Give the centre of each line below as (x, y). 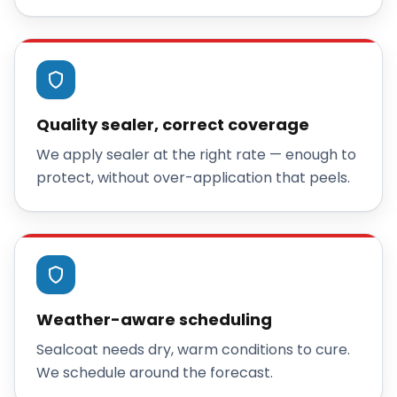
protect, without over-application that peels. (193, 178)
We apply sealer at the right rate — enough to (196, 155)
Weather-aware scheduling (154, 319)
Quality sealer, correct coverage (173, 125)
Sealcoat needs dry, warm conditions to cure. (193, 350)
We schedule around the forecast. (155, 373)
